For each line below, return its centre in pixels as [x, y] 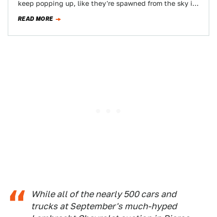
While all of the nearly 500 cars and [104, 194]
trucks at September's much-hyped [104, 206]
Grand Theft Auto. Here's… [62, 12]
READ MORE [36, 19]
